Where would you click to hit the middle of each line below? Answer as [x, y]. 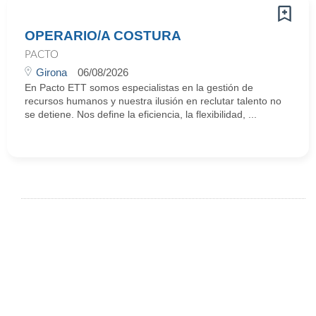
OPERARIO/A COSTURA [103, 36]
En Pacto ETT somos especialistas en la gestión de [139, 87]
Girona [51, 72]
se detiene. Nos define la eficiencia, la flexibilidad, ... [141, 114]
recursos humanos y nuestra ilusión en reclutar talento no [153, 101]
